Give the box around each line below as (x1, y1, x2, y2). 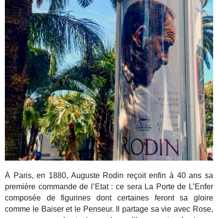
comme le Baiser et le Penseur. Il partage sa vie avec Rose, (5, 204, 213, 213)
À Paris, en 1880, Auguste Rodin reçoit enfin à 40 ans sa (5, 171, 213, 180)
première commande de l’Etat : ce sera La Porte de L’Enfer (5, 182, 213, 191)
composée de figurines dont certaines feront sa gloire (5, 193, 213, 202)
